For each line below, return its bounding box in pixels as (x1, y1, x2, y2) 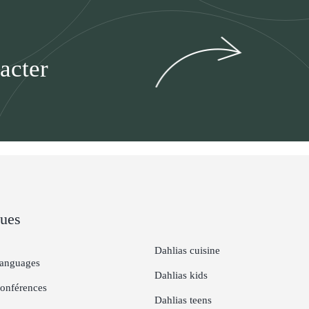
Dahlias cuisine (154, 245, 220, 257)
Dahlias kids (154, 270, 208, 281)
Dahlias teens (154, 295, 212, 306)
